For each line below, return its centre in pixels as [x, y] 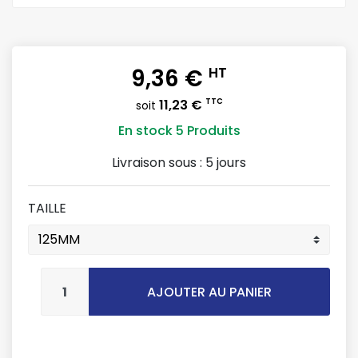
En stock [145, 131]
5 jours [226, 163]
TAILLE [47, 208]
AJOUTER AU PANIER [209, 292]
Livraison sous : [159, 163]
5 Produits [208, 131]
